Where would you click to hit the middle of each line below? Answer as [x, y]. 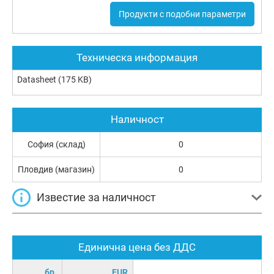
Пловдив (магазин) [56, 170]
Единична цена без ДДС [137, 247]
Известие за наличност [96, 198]
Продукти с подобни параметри [182, 14]
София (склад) [56, 145]
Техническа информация [137, 58]
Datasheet [37, 80]
